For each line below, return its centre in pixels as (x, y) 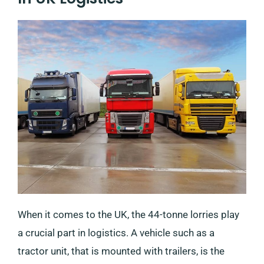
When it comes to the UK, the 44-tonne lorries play (128, 214)
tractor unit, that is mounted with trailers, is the (121, 251)
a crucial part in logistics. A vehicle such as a (116, 232)
